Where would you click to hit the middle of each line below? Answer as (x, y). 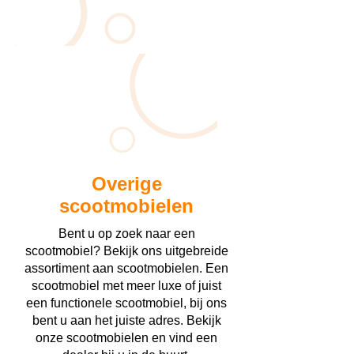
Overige (126, 184)
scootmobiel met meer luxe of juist (126, 286)
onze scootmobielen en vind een (126, 338)
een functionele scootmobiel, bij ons (126, 303)
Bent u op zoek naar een (126, 233)
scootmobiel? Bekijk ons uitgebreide (126, 251)
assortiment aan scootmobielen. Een (126, 268)
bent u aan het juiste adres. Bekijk (126, 320)
